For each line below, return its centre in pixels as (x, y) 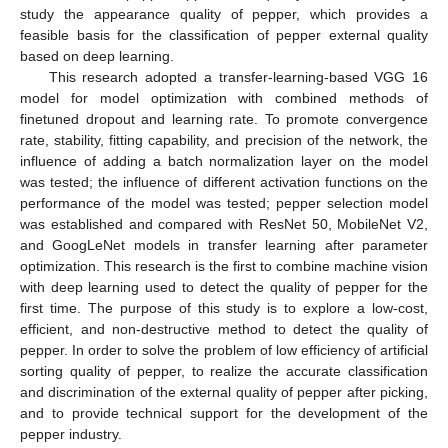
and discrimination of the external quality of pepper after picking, (224, 391)
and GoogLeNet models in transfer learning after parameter (224, 244)
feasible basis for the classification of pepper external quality (224, 34)
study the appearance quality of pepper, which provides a (224, 13)
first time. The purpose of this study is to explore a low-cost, (224, 307)
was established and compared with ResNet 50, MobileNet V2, (224, 223)
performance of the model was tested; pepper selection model (224, 202)
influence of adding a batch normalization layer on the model (224, 160)
